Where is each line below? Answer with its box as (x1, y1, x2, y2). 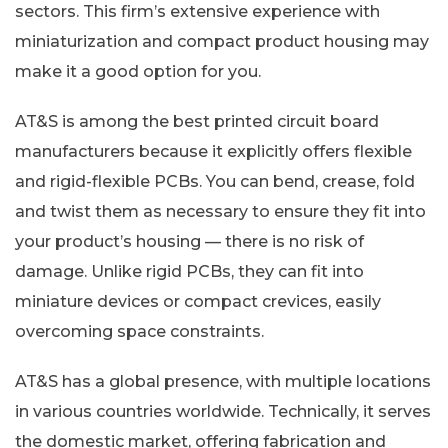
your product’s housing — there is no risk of (15, 231, 364, 251)
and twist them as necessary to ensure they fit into (15, 201, 426, 221)
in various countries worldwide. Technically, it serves (15, 401, 431, 421)
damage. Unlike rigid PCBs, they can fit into (15, 261, 364, 281)
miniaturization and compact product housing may (15, 31, 429, 51)
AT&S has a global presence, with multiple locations (15, 371, 431, 391)
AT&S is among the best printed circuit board (15, 111, 379, 131)
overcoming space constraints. (15, 321, 264, 341)
